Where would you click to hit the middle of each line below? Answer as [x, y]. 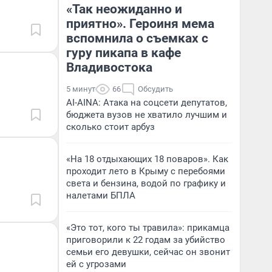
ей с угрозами [96, 264]
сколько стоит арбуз [110, 127]
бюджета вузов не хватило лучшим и [147, 115]
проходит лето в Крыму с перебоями [146, 171]
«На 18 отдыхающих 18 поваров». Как [147, 159]
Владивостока [109, 67]
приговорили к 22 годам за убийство [146, 240]
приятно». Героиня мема [140, 24]
